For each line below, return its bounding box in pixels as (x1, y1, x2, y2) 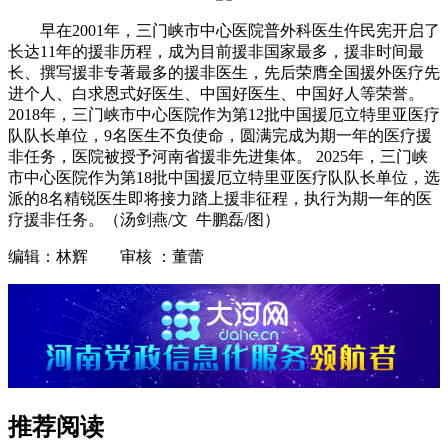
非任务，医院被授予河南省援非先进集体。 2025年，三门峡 (8, 148, 428, 166)
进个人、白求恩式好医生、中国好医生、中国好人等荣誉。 (8, 85, 424, 103)
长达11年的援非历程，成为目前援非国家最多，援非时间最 (8, 43, 424, 61)
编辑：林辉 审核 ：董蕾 (8, 248, 204, 266)
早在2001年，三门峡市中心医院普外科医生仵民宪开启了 (40, 22, 440, 40)
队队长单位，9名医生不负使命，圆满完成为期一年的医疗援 (8, 127, 432, 145)
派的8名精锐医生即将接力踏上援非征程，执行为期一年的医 (8, 190, 432, 208)
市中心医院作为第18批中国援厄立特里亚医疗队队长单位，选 (8, 169, 440, 187)
